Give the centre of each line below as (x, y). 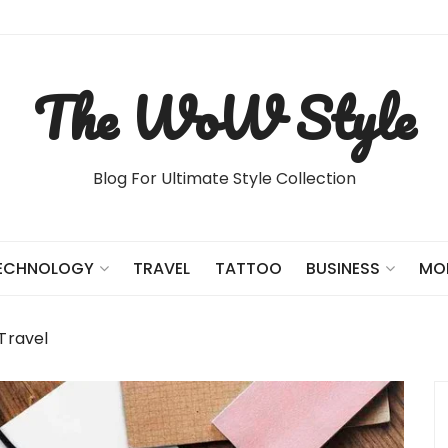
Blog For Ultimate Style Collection (224, 178)
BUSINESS (342, 268)
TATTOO (248, 268)
